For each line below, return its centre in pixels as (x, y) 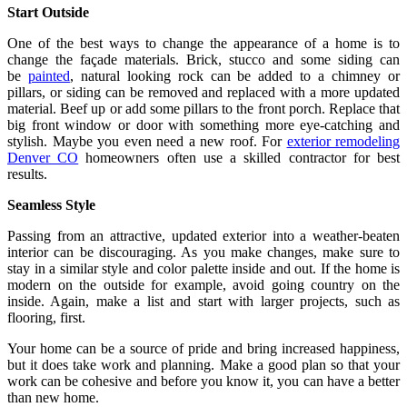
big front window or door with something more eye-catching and (203, 124)
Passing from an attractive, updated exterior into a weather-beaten (203, 235)
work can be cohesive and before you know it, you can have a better (203, 381)
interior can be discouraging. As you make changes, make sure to (203, 252)
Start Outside (48, 12)
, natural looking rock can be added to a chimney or (235, 75)
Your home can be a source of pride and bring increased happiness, (203, 348)
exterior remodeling (343, 141)
